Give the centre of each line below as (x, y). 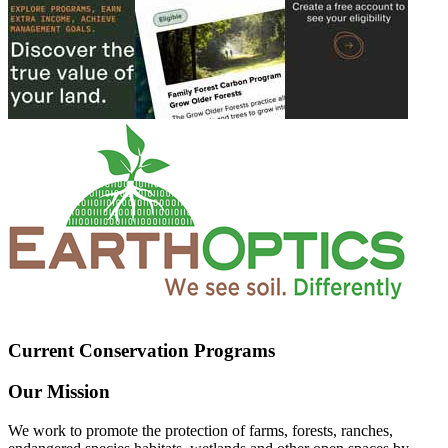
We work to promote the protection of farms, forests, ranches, (200, 430)
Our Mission (59, 392)
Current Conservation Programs (141, 351)
